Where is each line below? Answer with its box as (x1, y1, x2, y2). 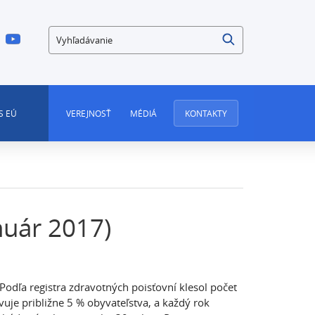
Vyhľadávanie (48, 27, 119, 42)
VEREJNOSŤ (65, 108, 111, 119)
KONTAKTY (184, 108, 227, 119)
